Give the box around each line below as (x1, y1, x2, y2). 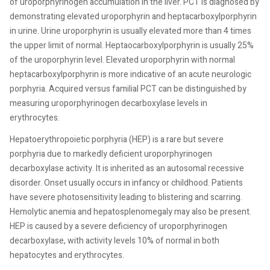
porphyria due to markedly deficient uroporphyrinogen (10, 147, 212, 160)
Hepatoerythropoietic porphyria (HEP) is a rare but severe (10, 133, 224, 146)
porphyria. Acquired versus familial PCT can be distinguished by (10, 83, 246, 95)
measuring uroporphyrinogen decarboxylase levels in (10, 97, 207, 110)
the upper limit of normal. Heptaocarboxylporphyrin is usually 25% (10, 39, 254, 52)
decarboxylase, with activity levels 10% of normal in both (10, 234, 219, 247)
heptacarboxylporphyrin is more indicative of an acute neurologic (10, 68, 251, 81)
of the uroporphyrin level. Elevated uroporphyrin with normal (10, 54, 235, 66)
